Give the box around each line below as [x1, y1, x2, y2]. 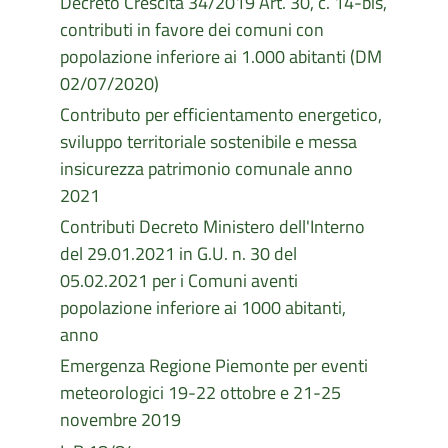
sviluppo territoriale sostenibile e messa [60, 128, 357, 155]
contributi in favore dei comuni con [60, 16, 324, 43]
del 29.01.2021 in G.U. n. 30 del [60, 240, 297, 267]
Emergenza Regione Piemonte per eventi [60, 352, 368, 379]
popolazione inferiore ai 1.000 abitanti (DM [60, 43, 382, 70]
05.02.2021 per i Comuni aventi [60, 267, 298, 294]
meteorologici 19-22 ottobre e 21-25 [60, 379, 341, 406]
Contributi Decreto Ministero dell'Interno [60, 213, 365, 240]
